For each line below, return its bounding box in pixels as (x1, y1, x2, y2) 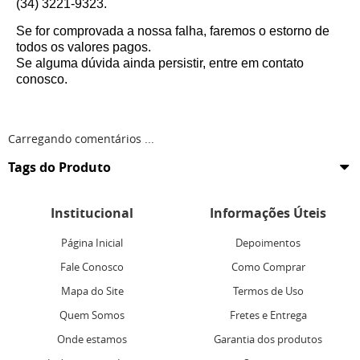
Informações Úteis (210, 203, 326, 222)
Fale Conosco (60, 259, 124, 274)
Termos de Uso (232, 283, 304, 298)
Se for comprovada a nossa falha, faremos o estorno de (16, 23, 329, 38)
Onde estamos (57, 331, 127, 346)
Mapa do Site (60, 283, 124, 298)
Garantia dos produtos (214, 331, 322, 346)
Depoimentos (235, 235, 301, 250)
